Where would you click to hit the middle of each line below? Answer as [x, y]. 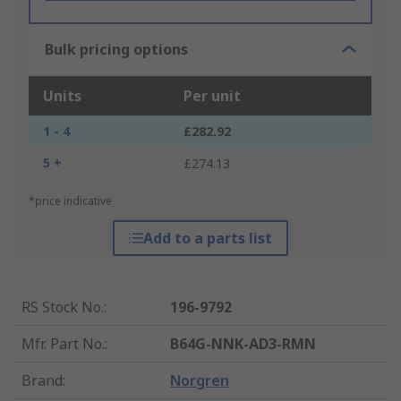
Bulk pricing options [116, 50]
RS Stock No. [63, 307]
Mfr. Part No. [63, 344]
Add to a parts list [207, 239]
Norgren [200, 381]
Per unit [212, 96]
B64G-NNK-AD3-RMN [243, 344]
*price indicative [70, 201]
